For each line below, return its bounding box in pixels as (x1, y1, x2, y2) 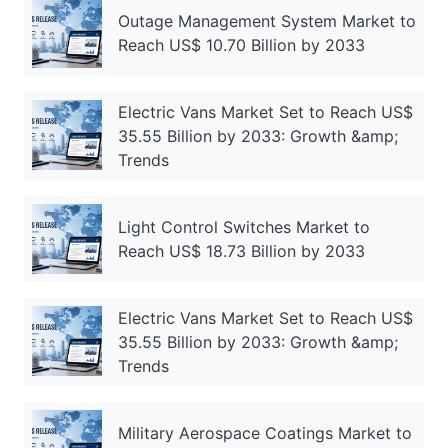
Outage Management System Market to (118, 10, 416, 31)
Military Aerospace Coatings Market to (118, 422, 412, 443)
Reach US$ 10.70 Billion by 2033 (118, 34, 365, 55)
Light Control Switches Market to (118, 216, 370, 237)
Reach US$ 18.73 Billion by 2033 (118, 240, 365, 261)
